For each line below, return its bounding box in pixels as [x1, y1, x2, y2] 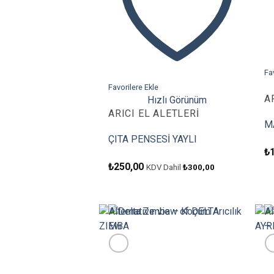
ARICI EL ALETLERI [108, 108, 199, 120]
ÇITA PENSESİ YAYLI [108, 133, 197, 146]
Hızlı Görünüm [147, 94, 207, 106]
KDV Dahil [146, 162, 183, 172]
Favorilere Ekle [108, 83, 158, 92]
